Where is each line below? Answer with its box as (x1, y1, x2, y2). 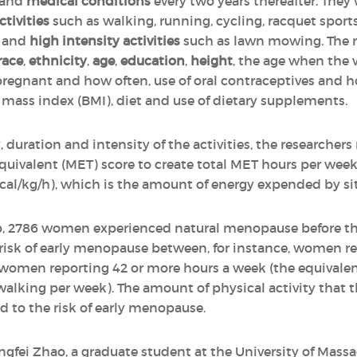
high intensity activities (29, 33, 180, 49)
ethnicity (29, 53, 87, 69)
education (120, 53, 185, 69)
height (190, 53, 233, 69)
